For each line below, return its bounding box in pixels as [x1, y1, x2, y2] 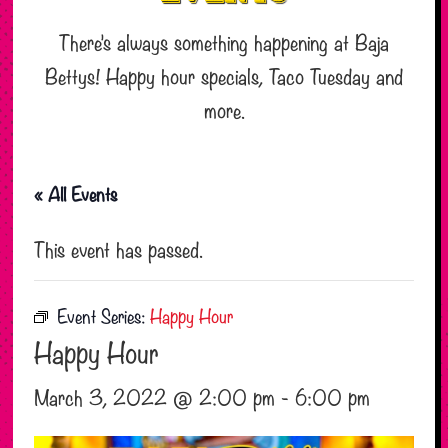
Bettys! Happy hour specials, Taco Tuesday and [45, 67, 403, 90]
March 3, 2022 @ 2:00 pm [34, 388, 276, 411]
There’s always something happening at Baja [59, 33, 389, 56]
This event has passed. [34, 240, 204, 263]
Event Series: [57, 308, 151, 329]
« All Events [34, 186, 118, 207]
